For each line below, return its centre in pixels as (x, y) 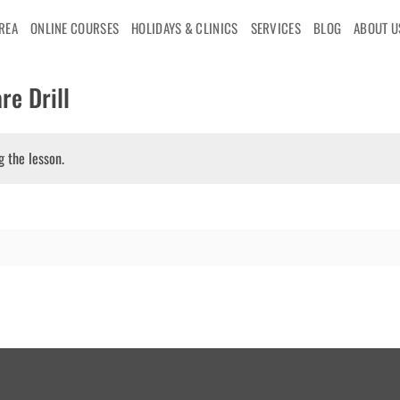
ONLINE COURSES (75, 28)
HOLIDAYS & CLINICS (185, 28)
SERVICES (275, 28)
